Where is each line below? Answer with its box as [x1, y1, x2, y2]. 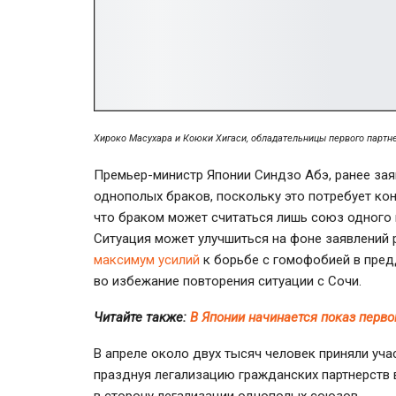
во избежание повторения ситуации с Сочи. [94, 272, 362, 289]
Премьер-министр [94, 166, 203, 183]
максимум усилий [94, 251, 200, 268]
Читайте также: [94, 308, 190, 325]
